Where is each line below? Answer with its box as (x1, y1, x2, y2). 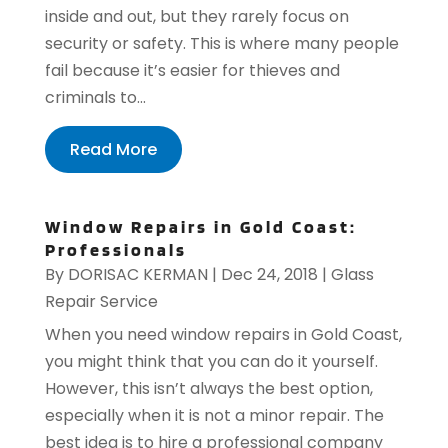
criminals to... (44, 85, 146, 109)
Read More (69, 137, 157, 161)
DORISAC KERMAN (67, 262, 208, 286)
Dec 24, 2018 (220, 262, 318, 286)
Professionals (44, 238, 187, 260)
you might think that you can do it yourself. (44, 349, 378, 373)
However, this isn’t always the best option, (44, 376, 373, 400)
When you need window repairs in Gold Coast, (44, 322, 402, 346)
